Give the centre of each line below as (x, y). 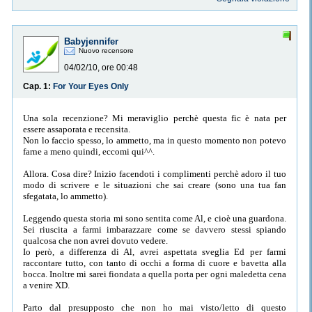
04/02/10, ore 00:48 (101, 68)
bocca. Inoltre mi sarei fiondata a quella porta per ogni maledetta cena (155, 274)
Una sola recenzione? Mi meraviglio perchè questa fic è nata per (155, 118)
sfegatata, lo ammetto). (65, 196)
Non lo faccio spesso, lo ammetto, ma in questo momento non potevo (155, 140)
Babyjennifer (91, 42)
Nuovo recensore (106, 51)
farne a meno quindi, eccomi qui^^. (89, 151)
